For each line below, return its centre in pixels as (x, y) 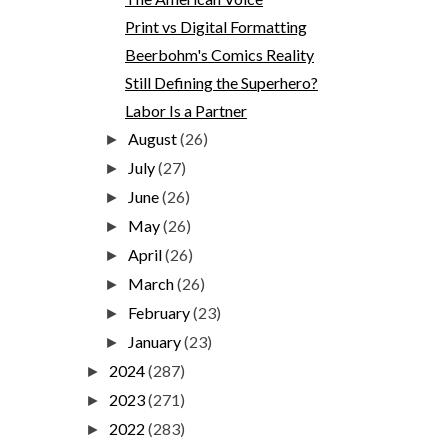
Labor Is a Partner (185, 110)
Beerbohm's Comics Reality (219, 54)
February (161, 312)
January (156, 341)
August (154, 138)
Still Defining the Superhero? (221, 82)
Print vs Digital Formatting (215, 26)
